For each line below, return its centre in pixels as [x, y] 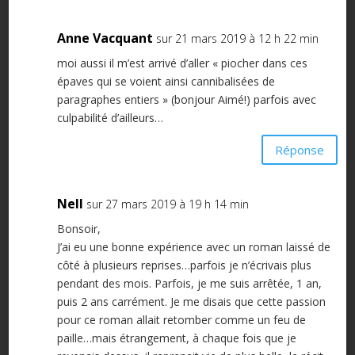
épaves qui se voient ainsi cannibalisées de [166, 82]
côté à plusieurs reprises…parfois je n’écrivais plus [184, 265]
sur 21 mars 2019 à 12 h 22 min [237, 39]
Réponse [300, 149]
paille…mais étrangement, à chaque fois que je [176, 338]
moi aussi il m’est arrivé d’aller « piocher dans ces [182, 63]
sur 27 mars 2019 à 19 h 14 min [167, 204]
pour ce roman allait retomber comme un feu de [181, 320]
